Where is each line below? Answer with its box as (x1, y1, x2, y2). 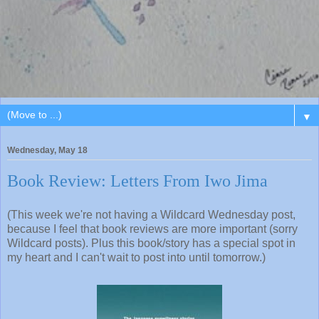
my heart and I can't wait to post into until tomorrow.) (7, 251, 266, 263)
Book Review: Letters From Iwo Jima (7, 170, 268, 190)
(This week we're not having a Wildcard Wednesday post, (7, 208, 296, 221)
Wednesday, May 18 (7, 145, 88, 155)
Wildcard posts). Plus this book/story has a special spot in (7, 236, 296, 249)
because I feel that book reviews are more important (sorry (7, 222, 298, 235)
